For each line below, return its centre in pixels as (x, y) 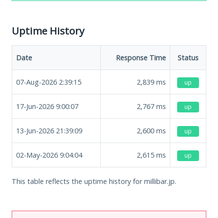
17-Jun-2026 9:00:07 (47, 106)
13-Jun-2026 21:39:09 (49, 130)
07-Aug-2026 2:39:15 (49, 82)
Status (188, 57)
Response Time (141, 57)
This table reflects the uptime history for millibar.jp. (94, 181)
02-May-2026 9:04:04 (49, 155)
